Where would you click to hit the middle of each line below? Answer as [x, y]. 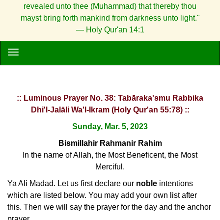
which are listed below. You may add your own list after [102, 195]
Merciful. [110, 167]
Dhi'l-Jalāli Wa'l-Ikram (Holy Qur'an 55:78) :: [110, 110]
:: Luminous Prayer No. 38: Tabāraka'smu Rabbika [110, 98]
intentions [175, 183]
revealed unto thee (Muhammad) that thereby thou [110, 6]
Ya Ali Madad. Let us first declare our [72, 183]
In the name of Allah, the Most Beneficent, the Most [110, 155]
